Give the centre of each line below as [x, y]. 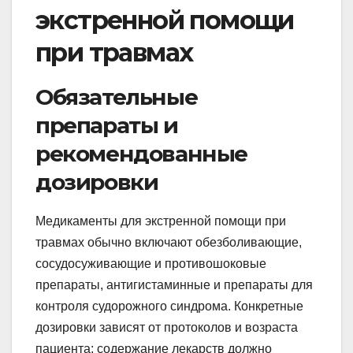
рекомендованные [141, 153]
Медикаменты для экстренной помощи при [161, 221]
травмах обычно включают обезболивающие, [169, 242]
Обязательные [117, 97]
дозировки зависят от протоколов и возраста [167, 327]
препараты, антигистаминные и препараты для [174, 284]
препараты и [107, 125]
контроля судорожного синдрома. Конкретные [169, 306]
